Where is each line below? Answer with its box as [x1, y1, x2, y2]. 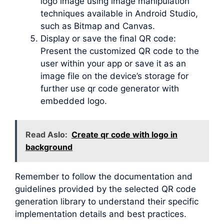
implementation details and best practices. [15, 209, 186, 219]
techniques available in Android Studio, [40, 8, 198, 18]
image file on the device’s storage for [40, 70, 188, 81]
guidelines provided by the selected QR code [15, 184, 196, 194]
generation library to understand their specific [15, 196, 198, 207]
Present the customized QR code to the [40, 45, 199, 56]
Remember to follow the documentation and [15, 171, 192, 182]
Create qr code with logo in [71, 129, 177, 140]
